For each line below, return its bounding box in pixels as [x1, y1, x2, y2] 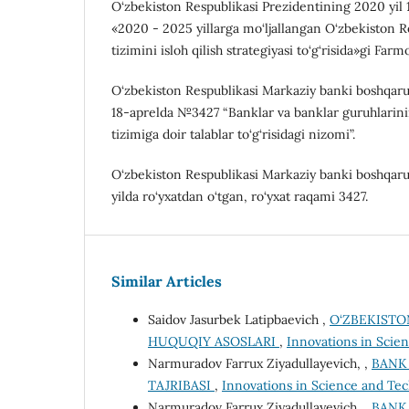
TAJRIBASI [148, 377, 215, 394]
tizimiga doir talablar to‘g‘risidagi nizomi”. [111, 126, 355, 142]
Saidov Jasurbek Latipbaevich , [148, 311, 330, 329]
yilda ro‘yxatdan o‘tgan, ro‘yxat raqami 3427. [111, 188, 368, 205]
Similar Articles [111, 272, 222, 290]
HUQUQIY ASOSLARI [148, 333, 279, 351]
